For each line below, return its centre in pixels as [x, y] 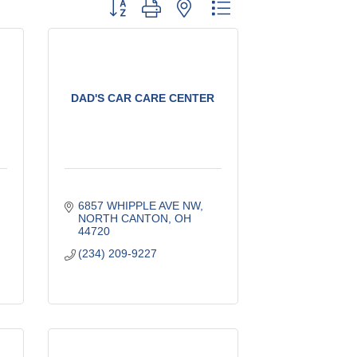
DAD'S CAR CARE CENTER [143, 98]
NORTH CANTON [124, 218]
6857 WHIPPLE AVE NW [139, 205]
